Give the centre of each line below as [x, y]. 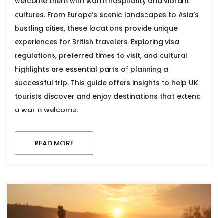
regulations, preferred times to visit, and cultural [101, 55]
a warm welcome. [46, 110]
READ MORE [54, 143]
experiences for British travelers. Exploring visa [97, 42]
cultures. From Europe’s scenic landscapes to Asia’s [107, 14]
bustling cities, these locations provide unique [96, 28]
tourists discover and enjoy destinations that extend [108, 96]
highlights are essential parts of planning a [91, 69]
